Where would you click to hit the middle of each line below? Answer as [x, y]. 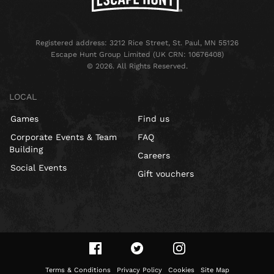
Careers [154, 156]
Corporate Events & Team [64, 137]
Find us [153, 119]
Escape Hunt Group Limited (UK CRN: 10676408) [137, 55]
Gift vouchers [165, 174]
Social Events [39, 168]
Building [26, 150]
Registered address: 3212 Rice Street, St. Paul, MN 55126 [137, 43]
